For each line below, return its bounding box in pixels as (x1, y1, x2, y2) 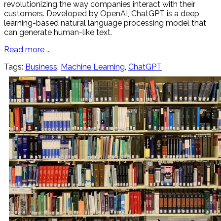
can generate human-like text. (4, 28, 112, 37)
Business (25, 62, 57, 72)
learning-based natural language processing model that (4, 18, 206, 28)
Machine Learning (61, 62, 125, 72)
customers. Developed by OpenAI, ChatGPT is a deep (4, 9, 199, 19)
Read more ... (4, 45, 51, 55)
